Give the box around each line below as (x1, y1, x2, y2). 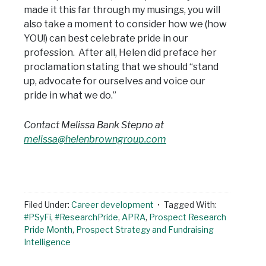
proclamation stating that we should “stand (24, 61, 218, 73)
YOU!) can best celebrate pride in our (24, 33, 188, 45)
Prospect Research (149, 212, 226, 223)
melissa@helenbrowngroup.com (24, 134, 166, 145)
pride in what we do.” (24, 90, 116, 102)
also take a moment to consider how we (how (24, 18, 227, 30)
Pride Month (24, 224, 72, 235)
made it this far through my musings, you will (24, 4, 220, 16)
